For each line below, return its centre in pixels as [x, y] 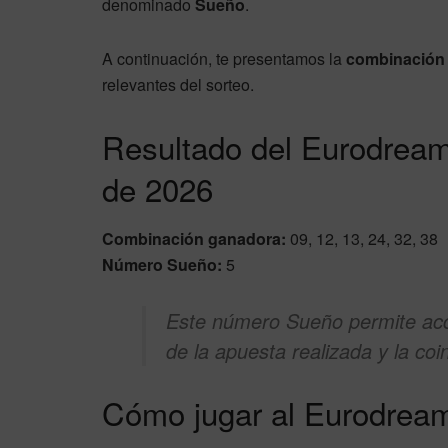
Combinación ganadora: [194, 238]
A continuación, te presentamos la [224, 59]
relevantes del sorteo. [178, 85]
